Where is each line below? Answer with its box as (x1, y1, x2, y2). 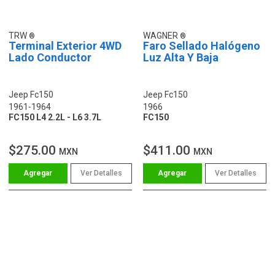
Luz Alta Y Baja (143, 50, 219, 64)
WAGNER (143, 30, 180, 41)
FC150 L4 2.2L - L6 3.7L (9, 112, 101, 122)
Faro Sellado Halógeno (143, 39, 260, 52)
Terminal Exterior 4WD (9, 39, 122, 52)
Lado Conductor (9, 50, 91, 64)
